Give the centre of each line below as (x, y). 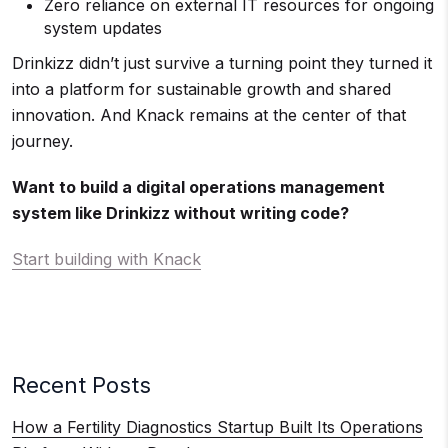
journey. (42, 140)
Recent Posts (81, 384)
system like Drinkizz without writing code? (180, 212)
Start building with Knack (106, 258)
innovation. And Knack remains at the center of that (209, 114)
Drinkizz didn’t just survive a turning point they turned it (222, 62)
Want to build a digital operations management (198, 186)
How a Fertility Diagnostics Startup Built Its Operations (217, 426)
